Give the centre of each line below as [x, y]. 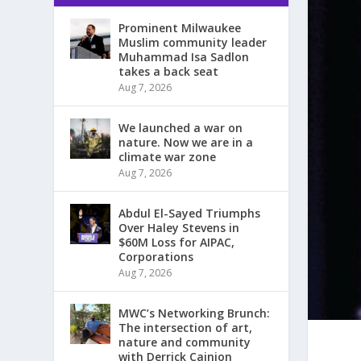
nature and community [185, 342]
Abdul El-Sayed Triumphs [190, 214]
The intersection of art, [186, 328]
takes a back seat [169, 72]
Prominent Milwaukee [180, 28]
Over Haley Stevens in [179, 228]
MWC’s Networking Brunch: [195, 313]
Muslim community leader [193, 43]
